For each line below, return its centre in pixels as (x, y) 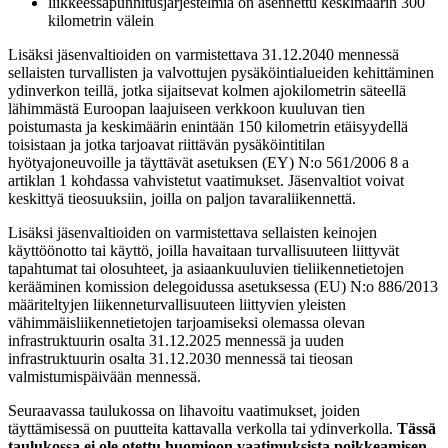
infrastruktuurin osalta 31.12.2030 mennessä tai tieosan (180, 358)
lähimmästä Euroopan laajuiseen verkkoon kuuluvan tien (186, 108)
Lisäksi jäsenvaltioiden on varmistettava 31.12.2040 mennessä (203, 54)
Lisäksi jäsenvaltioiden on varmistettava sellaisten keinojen (192, 232)
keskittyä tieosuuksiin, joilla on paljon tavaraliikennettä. (182, 198)
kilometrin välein (101, 20)
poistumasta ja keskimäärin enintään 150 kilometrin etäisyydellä (208, 126)
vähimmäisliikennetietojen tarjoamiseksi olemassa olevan (186, 322)
